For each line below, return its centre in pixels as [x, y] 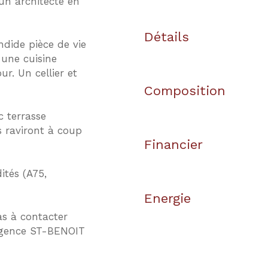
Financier [173, 145]
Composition [185, 91]
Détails [167, 37]
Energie [167, 199]
